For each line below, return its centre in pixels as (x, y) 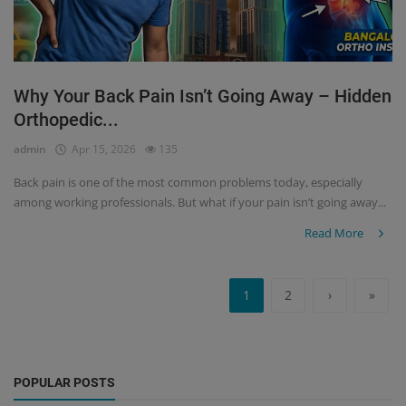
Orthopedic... (66, 120)
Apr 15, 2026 (101, 150)
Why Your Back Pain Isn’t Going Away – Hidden (203, 97)
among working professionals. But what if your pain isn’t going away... (200, 203)
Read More (335, 233)
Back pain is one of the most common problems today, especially (188, 183)
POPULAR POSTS (64, 382)
